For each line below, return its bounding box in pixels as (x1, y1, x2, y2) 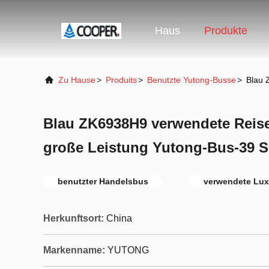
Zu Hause (58, 75, 95, 85)
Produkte (204, 25, 247, 37)
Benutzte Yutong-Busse (147, 75, 236, 85)
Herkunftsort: (43, 213, 104, 223)
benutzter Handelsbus (58, 177, 148, 186)
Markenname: (43, 245, 105, 255)
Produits (106, 75, 137, 85)
